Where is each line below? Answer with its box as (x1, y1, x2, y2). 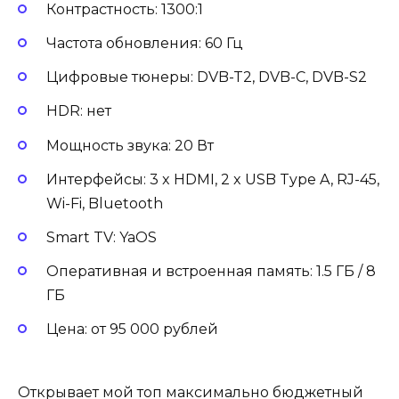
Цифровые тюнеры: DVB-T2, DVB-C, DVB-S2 (46, 69, 367, 86)
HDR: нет (46, 102, 111, 120)
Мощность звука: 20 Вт (46, 136, 214, 154)
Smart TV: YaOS (46, 229, 157, 247)
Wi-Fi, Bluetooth (46, 194, 163, 212)
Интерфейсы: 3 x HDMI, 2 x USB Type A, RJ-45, (46, 170, 379, 188)
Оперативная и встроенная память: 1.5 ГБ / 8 (46, 263, 376, 281)
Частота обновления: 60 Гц (46, 35, 243, 53)
